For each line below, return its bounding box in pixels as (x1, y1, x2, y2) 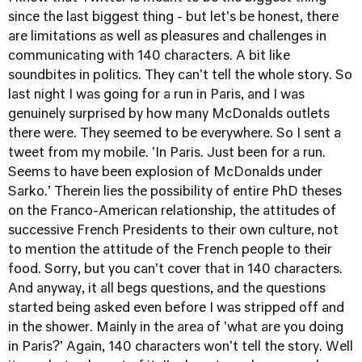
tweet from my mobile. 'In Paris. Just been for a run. (8, 147, 326, 160)
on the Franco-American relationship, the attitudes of (8, 205, 336, 218)
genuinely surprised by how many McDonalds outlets (8, 108, 330, 121)
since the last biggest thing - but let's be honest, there (8, 11, 339, 24)
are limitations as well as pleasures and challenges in (8, 31, 326, 44)
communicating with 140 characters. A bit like (8, 50, 290, 63)
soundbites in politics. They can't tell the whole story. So (8, 69, 352, 82)
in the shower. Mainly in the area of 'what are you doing (8, 322, 343, 335)
